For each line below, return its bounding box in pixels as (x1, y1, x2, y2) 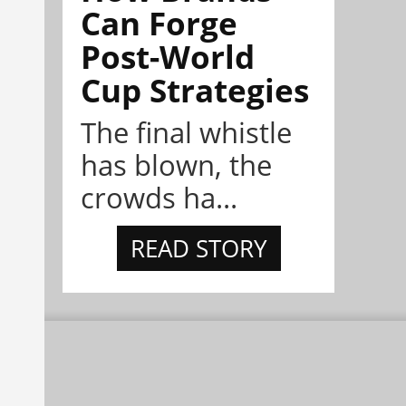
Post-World (81, 34, 255, 79)
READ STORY (130, 232, 267, 266)
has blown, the (81, 146, 272, 185)
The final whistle (81, 113, 292, 152)
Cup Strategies (81, 68, 309, 112)
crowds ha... (81, 179, 237, 217)
